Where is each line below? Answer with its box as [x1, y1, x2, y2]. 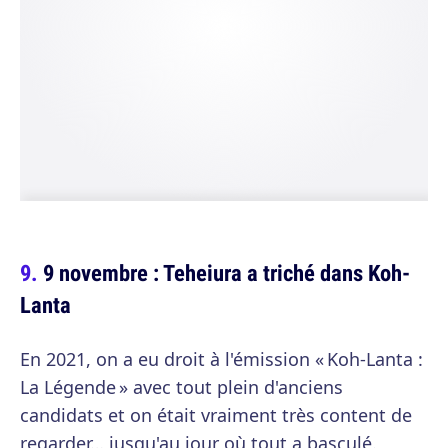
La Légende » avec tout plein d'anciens [20, 374, 343, 399]
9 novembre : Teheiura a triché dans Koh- [43, 256, 410, 288]
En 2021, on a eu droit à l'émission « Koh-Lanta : [20, 346, 423, 371]
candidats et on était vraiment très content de [20, 402, 412, 427]
